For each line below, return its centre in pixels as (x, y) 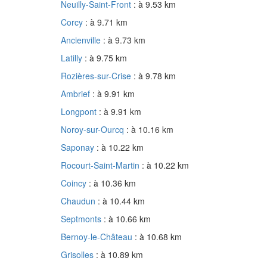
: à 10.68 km (158, 237)
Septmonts (82, 219)
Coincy (75, 183)
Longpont (80, 112)
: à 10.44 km (121, 201)
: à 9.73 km (124, 40)
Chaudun (79, 201)
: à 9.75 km (106, 58)
